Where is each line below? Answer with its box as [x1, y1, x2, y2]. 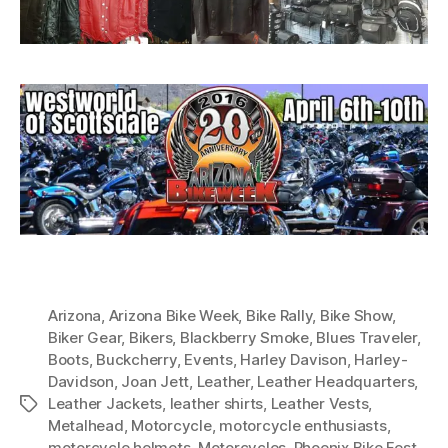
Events [184, 349, 233, 369]
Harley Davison [240, 349, 347, 369]
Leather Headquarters [257, 371, 415, 391]
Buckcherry [96, 349, 177, 369]
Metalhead [48, 415, 124, 435]
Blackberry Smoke [179, 327, 309, 347]
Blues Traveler [316, 327, 417, 347]
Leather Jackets [48, 393, 163, 413]
